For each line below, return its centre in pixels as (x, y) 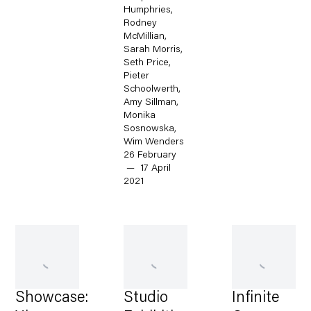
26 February (150, 156)
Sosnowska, (150, 129)
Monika (140, 116)
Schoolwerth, (152, 90)
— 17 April (148, 169)
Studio (146, 299)
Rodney (141, 24)
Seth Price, (148, 64)
